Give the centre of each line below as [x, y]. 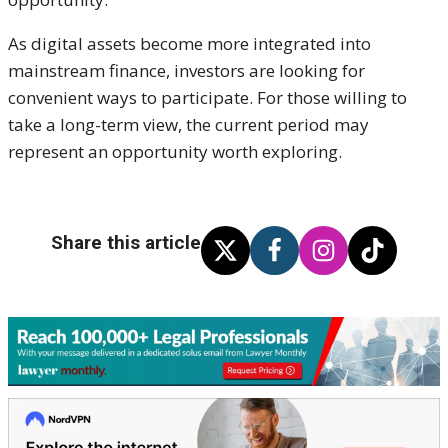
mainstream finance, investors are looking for [186, 70]
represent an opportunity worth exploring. [175, 151]
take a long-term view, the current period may [188, 124]
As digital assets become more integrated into [189, 43]
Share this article [126, 242]
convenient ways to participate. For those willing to [207, 97]
